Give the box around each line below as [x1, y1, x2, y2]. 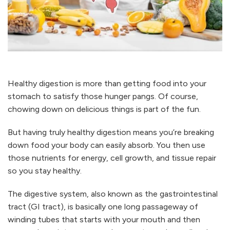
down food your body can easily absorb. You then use [8, 140, 205, 150]
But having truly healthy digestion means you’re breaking [8, 127, 214, 137]
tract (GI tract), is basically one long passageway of [8, 201, 198, 212]
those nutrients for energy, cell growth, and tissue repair [8, 152, 216, 163]
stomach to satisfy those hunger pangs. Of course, [8, 91, 198, 101]
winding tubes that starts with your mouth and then [8, 214, 200, 224]
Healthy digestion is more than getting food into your [8, 78, 206, 88]
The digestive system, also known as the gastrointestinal [8, 188, 218, 199]
